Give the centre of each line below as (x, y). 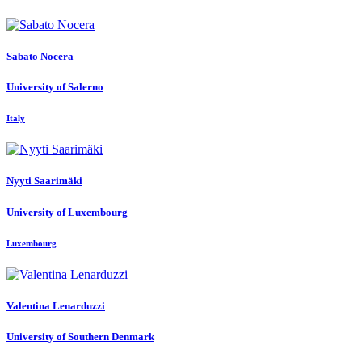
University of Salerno (55, 86)
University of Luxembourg (67, 212)
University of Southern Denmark (80, 337)
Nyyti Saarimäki (44, 181)
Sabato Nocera (40, 56)
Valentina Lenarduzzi (56, 306)
